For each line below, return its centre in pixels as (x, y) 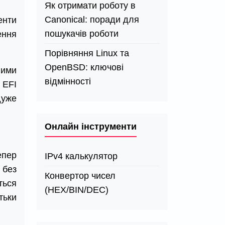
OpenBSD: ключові (84, 67)
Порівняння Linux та (87, 53)
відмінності (68, 81)
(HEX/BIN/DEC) (77, 190)
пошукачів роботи (82, 34)
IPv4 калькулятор (81, 156)
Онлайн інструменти (91, 127)
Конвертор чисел (80, 176)
